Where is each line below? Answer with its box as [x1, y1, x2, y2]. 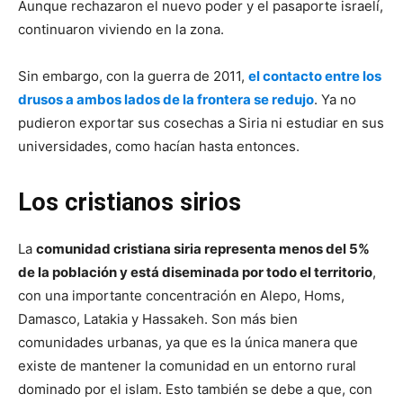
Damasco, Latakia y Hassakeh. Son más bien [18, 309, 298, 327]
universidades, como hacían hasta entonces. [18, 137, 300, 155]
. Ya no [314, 90, 356, 108]
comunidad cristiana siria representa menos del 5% [36, 239, 370, 257]
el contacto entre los [248, 67, 381, 85]
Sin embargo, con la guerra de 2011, [18, 67, 248, 85]
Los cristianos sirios [18, 187, 241, 217]
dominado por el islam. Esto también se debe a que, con [18, 380, 372, 398]
